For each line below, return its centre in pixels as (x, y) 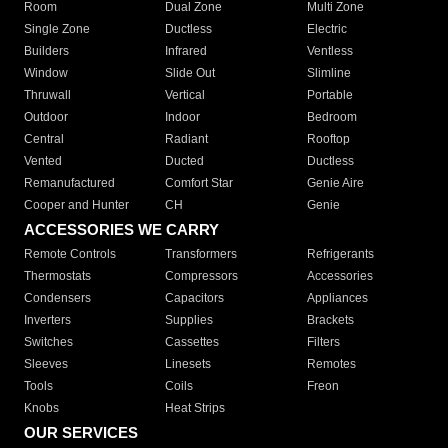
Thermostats (57, 276)
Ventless (329, 51)
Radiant (187, 139)
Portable (329, 95)
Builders (46, 51)
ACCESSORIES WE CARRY (121, 230)
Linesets (188, 364)
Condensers (57, 298)
